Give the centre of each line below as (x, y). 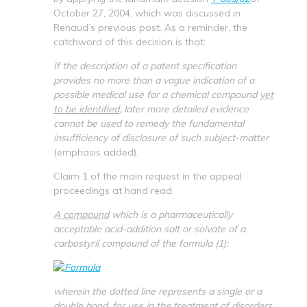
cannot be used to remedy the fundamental (149, 123)
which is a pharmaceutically (171, 214)
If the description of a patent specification (145, 65)
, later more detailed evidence (184, 109)
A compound (81, 214)
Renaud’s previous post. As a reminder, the (150, 27)
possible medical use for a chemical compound (157, 94)
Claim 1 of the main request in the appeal (148, 176)
